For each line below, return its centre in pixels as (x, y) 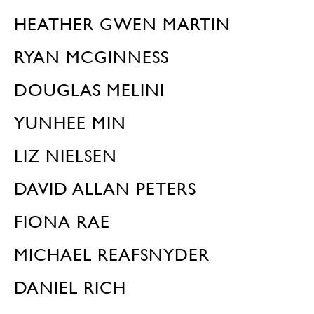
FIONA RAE (62, 222)
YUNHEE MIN (70, 123)
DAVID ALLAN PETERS (105, 189)
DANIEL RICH (70, 288)
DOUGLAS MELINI (89, 90)
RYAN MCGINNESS (91, 57)
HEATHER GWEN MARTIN (122, 24)
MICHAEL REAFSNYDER (112, 255)
